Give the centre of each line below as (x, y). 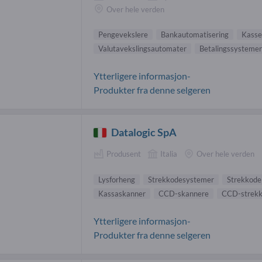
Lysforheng (117, 179)
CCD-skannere (184, 193)
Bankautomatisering (195, 35)
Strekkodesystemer (181, 179)
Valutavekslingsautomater (142, 49)
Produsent (124, 154)
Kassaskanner (122, 193)
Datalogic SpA (144, 132)
